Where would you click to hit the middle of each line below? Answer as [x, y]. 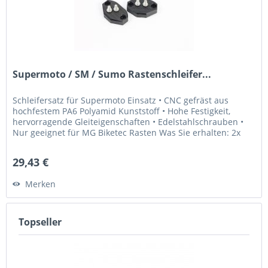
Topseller [40, 222]
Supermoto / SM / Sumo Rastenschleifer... [112, 74]
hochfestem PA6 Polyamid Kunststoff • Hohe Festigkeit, [122, 111]
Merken [41, 184]
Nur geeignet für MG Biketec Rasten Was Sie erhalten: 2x [127, 132]
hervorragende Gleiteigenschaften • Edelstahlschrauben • [128, 121]
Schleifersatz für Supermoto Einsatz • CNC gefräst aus [121, 100]
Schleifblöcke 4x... [48, 143]
